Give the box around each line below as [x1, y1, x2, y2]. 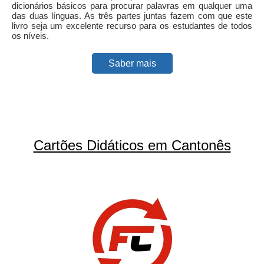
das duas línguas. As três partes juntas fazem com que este [12, 10, 252, 21]
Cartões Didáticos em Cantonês [33, 137, 231, 153]
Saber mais [108, 58, 156, 68]
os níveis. [12, 30, 49, 41]
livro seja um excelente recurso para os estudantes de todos [12, 20, 252, 31]
